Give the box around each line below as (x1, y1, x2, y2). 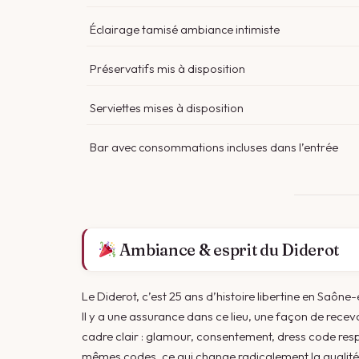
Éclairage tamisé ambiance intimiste (90, 22, 280, 37)
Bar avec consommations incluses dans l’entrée (90, 139, 338, 155)
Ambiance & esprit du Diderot (116, 240, 340, 260)
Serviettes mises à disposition (90, 100, 244, 115)
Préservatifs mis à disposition (90, 61, 245, 76)
